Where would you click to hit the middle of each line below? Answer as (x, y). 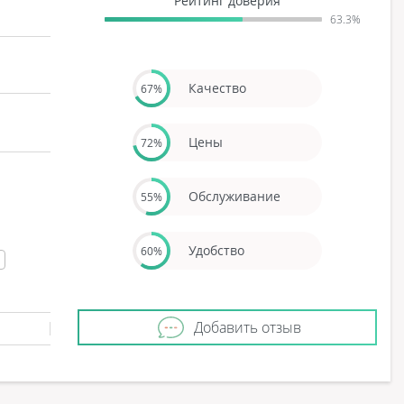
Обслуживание (234, 196)
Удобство (216, 250)
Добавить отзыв (247, 328)
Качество (217, 87)
